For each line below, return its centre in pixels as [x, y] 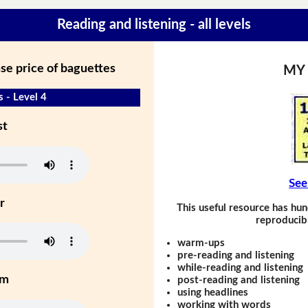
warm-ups [201, 243]
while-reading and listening [241, 267]
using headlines [213, 292]
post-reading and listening [239, 280]
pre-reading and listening [236, 255]
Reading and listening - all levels [154, 25]
